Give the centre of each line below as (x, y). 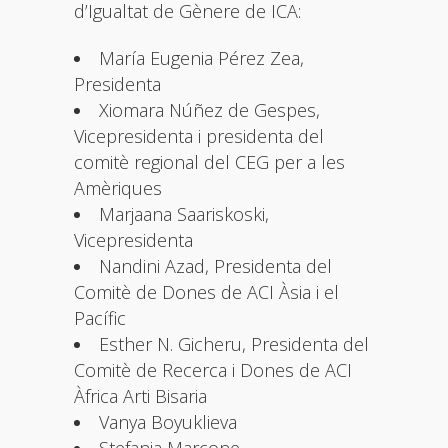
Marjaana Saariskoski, (184, 213)
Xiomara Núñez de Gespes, (209, 109)
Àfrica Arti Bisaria (140, 395)
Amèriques (118, 187)
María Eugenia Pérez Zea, (201, 57)
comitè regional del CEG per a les (209, 161)
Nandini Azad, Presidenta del (215, 265)
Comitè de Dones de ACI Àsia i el (206, 291)
